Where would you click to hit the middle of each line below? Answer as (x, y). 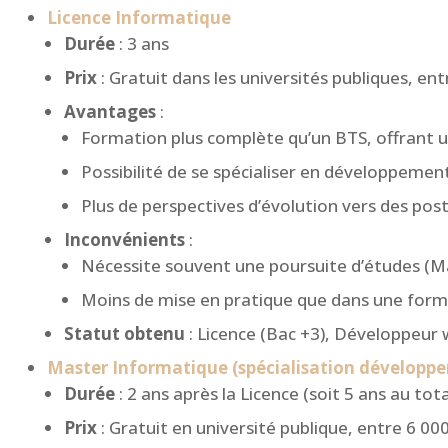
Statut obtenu (124, 334)
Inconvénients (124, 240)
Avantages (110, 112)
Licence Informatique (139, 18)
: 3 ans (142, 44)
